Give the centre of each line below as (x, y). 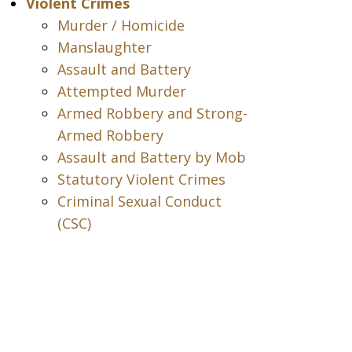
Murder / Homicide (121, 25)
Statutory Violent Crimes (141, 179)
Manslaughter (104, 47)
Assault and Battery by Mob (151, 157)
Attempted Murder (121, 91)
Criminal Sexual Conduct (139, 201)
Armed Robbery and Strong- (152, 113)
